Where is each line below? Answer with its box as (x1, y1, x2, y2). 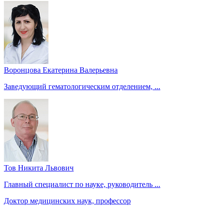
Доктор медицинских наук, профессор (4, 197, 131, 205)
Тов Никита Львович (4, 164, 74, 172)
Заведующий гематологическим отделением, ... (4, 82, 160, 91)
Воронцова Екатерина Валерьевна (4, 66, 118, 74)
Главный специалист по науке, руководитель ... (4, 180, 160, 188)
